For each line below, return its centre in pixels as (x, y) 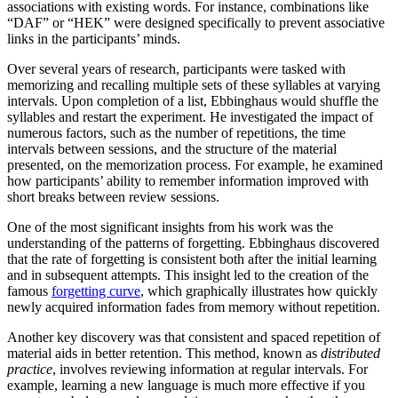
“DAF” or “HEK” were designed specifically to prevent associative (196, 22)
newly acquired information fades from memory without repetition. (194, 306)
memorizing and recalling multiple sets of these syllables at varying (194, 84)
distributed (350, 353)
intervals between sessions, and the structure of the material (172, 148)
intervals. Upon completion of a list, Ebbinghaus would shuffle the (193, 100)
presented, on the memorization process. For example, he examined (195, 164)
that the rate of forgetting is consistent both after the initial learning (192, 259)
